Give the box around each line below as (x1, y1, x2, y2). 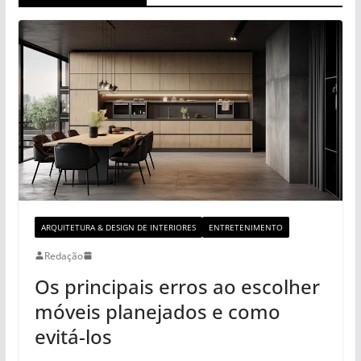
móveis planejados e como (34, 297, 280, 325)
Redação (44, 248, 83, 263)
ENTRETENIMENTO (208, 221, 283, 233)
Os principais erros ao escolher (34, 272, 320, 300)
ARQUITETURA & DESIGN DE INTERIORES (40, 221, 196, 233)
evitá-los (34, 322, 112, 350)
